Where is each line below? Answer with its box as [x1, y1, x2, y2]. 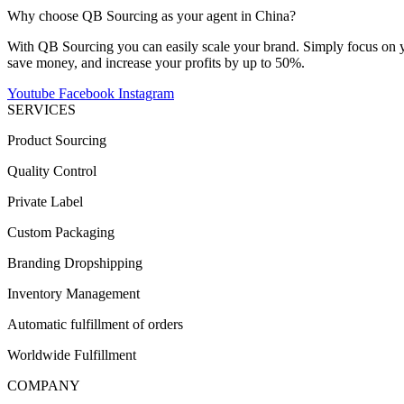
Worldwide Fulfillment [7, 346, 136, 363]
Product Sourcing [7, 132, 106, 148]
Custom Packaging [7, 224, 115, 240]
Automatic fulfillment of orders [7, 316, 183, 332]
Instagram [118, 85, 174, 101]
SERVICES [7, 101, 76, 117]
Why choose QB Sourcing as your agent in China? [7, 7, 296, 23]
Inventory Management [7, 285, 140, 301]
